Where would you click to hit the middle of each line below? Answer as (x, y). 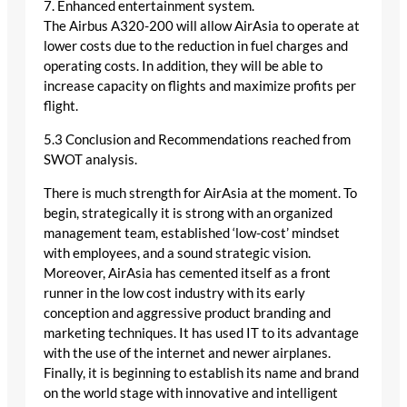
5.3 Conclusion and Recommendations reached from (197, 140)
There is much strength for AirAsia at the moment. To (200, 193)
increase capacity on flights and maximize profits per (200, 86)
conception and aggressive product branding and (187, 313)
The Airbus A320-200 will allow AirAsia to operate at (202, 26)
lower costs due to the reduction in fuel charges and (196, 46)
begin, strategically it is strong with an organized (188, 213)
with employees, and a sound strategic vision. (177, 253)
